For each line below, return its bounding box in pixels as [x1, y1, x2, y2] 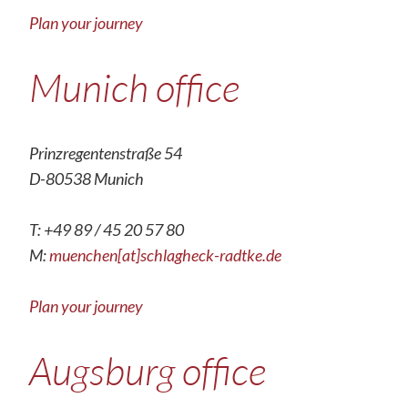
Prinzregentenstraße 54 [29, 143, 182, 163]
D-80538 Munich [29, 168, 144, 189]
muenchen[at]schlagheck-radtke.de [49, 245, 281, 265]
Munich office [29, 63, 240, 111]
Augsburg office [29, 346, 266, 394]
